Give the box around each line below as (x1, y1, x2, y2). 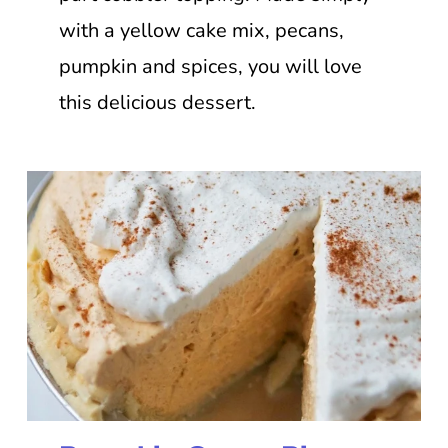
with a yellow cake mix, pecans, (58, 16, 344, 44)
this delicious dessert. (58, 88, 256, 116)
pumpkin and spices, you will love (58, 52, 362, 80)
